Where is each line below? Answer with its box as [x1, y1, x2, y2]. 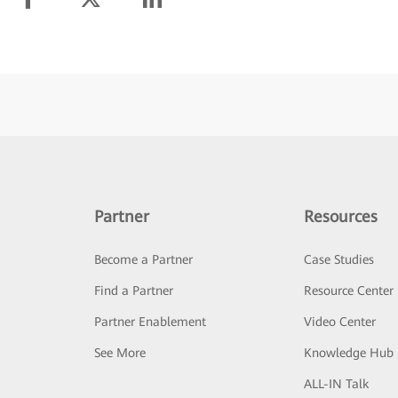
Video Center [304, 314, 377, 329]
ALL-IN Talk [304, 377, 370, 391]
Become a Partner [93, 252, 193, 267]
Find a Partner [93, 283, 173, 298]
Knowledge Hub [304, 346, 394, 360]
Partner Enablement [93, 314, 206, 329]
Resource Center [304, 283, 394, 298]
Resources [304, 207, 378, 226]
